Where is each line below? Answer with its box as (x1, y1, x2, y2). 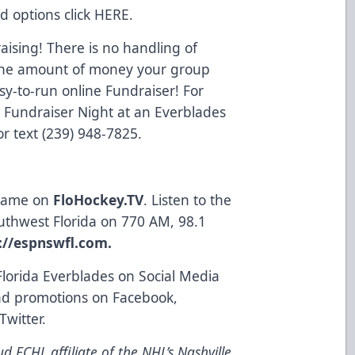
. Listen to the (143, 189, 232, 209)
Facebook (109, 287, 174, 307)
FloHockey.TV (53, 189, 144, 209)
